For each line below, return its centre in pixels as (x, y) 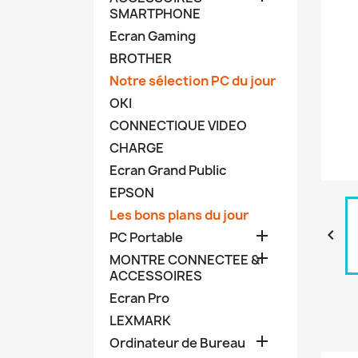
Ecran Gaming (153, 36)
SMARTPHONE (155, 13)
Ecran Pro (139, 298)
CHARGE (137, 147)
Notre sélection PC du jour (193, 80)
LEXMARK (140, 320)
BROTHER (141, 58)
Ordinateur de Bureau (177, 342)
